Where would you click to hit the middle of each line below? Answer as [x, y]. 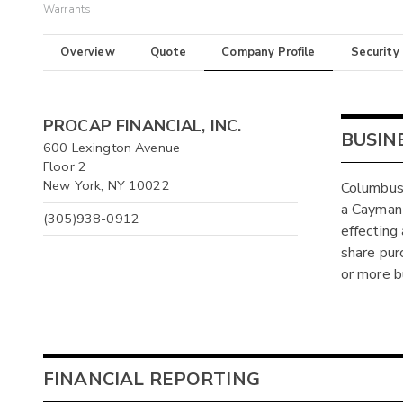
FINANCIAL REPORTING [152, 379]
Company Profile [269, 53]
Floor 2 [65, 167]
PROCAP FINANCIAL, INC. [143, 126]
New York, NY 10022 [107, 186]
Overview [88, 53]
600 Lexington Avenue [112, 148]
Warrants [67, 9]
